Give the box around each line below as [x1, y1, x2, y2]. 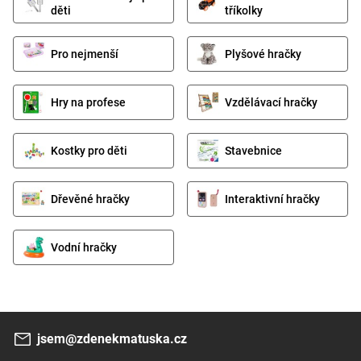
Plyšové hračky [225, 47, 301, 60]
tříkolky [225, 3, 263, 17]
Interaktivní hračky [225, 192, 320, 205]
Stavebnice [225, 143, 282, 157]
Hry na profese [51, 95, 126, 109]
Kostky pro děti [51, 143, 127, 157]
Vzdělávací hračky [225, 95, 317, 109]
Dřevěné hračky [51, 192, 130, 205]
